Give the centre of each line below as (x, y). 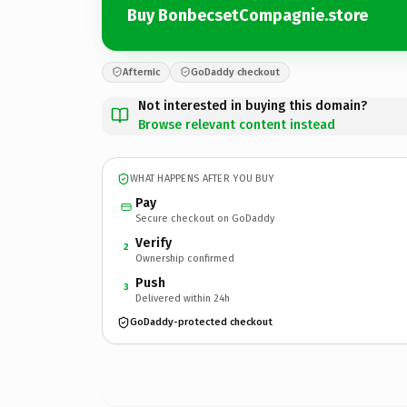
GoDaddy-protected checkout (201, 322)
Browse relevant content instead (237, 124)
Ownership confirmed (185, 258)
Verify (154, 243)
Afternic (141, 72)
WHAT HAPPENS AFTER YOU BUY (202, 179)
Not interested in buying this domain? (253, 105)
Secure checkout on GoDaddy (205, 218)
